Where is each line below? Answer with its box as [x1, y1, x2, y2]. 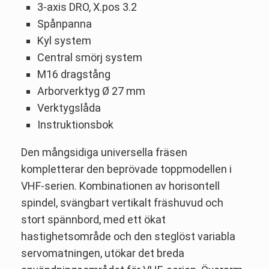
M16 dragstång [37, 67, 110, 80]
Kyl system [37, 34, 91, 47]
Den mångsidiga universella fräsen [21, 145, 187, 159]
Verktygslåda [37, 101, 101, 114]
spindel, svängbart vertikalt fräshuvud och [21, 196, 223, 209]
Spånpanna [37, 17, 92, 30]
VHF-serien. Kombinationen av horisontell [21, 179, 220, 192]
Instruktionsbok [37, 118, 113, 131]
